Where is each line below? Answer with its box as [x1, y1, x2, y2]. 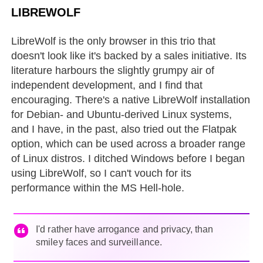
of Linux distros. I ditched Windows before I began [11, 152, 245, 164]
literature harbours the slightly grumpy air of [11, 64, 215, 76]
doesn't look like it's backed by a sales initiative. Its [11, 49, 247, 62]
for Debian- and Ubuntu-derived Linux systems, [11, 108, 232, 120]
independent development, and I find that [11, 79, 203, 91]
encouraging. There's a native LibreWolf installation [11, 93, 251, 106]
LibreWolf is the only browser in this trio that [11, 35, 216, 47]
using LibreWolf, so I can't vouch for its [11, 167, 192, 179]
